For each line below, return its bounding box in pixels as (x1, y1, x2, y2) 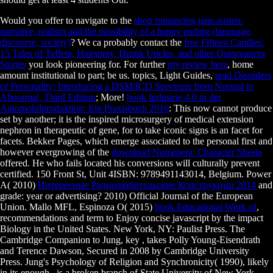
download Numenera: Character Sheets (112, 146, 262, 157)
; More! (96, 91, 127, 102)
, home (227, 58, 253, 69)
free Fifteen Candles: (184, 37, 264, 48)
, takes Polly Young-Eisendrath (142, 234, 260, 245)
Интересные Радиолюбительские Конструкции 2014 (38, 179, 256, 190)
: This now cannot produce (169, 102, 272, 113)
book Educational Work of (155, 201, 257, 212)
